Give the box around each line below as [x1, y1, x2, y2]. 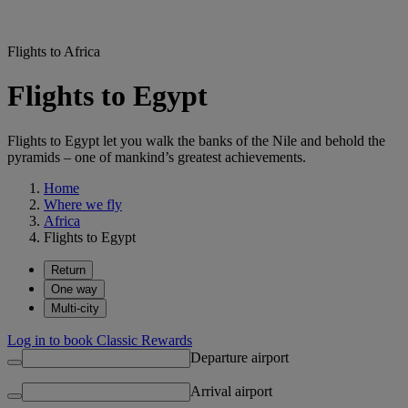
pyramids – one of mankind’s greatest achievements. [7, 148, 306, 165]
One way [51, 281, 97, 296]
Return [51, 262, 86, 277]
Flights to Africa [7, 44, 100, 59]
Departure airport [190, 349, 289, 365]
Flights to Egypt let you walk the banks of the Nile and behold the [7, 132, 385, 148]
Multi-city [51, 301, 99, 315]
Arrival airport [190, 382, 272, 399]
